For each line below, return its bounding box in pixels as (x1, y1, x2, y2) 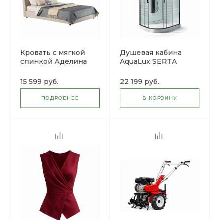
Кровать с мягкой (20, 48, 85, 57)
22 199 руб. (120, 77, 159, 86)
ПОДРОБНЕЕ (41, 95, 79, 101)
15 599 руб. (20, 77, 58, 86)
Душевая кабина (120, 48, 182, 57)
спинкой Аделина (20, 57, 87, 66)
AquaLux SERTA (120, 57, 177, 66)
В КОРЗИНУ (142, 95, 177, 101)
